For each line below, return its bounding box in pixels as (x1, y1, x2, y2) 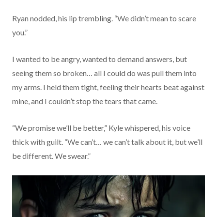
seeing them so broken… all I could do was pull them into (12, 68, 197, 77)
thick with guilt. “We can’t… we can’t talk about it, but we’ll (12, 137, 202, 146)
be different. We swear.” (12, 151, 91, 160)
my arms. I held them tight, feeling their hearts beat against (12, 82, 204, 92)
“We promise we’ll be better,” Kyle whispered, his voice (12, 123, 190, 132)
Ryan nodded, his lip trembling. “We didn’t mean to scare (12, 13, 196, 23)
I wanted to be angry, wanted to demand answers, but (12, 54, 187, 63)
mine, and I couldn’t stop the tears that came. (12, 96, 157, 106)
